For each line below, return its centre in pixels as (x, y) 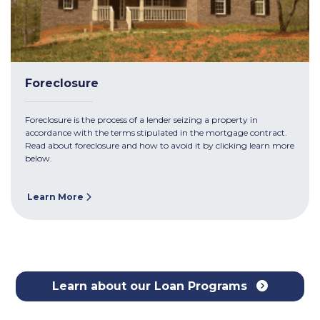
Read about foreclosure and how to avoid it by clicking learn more (160, 146)
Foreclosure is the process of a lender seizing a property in (141, 120)
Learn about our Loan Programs (151, 286)
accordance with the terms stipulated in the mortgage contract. (156, 133)
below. (39, 159)
